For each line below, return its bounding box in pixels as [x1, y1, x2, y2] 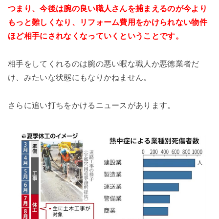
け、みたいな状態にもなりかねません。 [8, 73, 152, 82]
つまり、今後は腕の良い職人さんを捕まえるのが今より [8, 4, 208, 13]
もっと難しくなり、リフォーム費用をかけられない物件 [8, 18, 207, 27]
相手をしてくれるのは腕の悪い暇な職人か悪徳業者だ [8, 60, 199, 68]
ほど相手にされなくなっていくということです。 [8, 32, 184, 41]
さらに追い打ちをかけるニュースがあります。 [8, 101, 175, 110]
